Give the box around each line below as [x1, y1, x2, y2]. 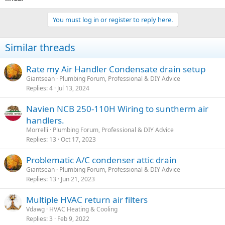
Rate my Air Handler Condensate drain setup [26, 63, 205, 75]
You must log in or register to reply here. [52, 15, 173, 24]
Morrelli [26, 126, 48, 134]
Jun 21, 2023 [61, 175, 95, 183]
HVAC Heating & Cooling [49, 205, 118, 213]
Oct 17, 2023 [61, 135, 96, 144]
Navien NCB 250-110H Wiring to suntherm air [26, 103, 208, 115]
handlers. [26, 115, 64, 126]
